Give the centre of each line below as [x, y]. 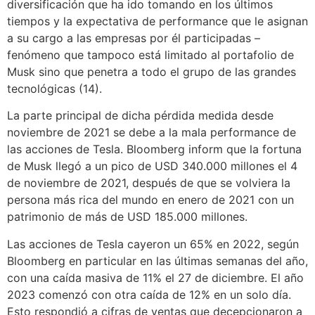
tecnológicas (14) [53, 88]
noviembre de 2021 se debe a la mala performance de [152, 133]
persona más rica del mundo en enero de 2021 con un [150, 200]
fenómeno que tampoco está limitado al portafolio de [150, 54]
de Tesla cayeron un [131, 244]
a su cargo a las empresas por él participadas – [134, 38]
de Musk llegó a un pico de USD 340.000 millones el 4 [152, 166]
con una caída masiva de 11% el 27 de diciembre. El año [155, 277]
